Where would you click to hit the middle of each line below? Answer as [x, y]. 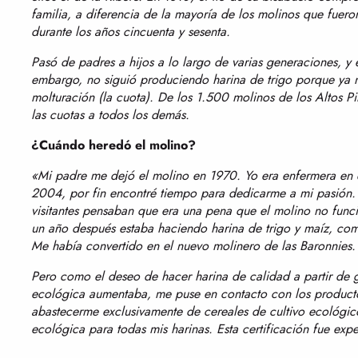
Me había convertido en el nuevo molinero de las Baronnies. [193, 246]
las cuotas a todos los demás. [110, 115]
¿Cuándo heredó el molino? [113, 145]
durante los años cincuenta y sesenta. [131, 32]
